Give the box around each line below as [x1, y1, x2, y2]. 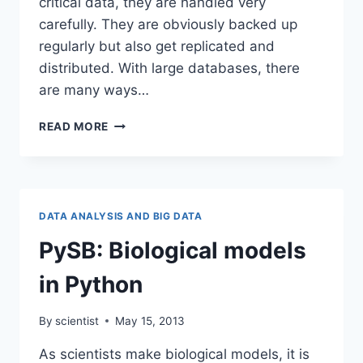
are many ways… [39, 82, 149, 99]
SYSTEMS [108, 218, 165, 232]
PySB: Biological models [39, 237, 306, 265]
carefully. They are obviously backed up [39, 16, 297, 33]
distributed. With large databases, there [39, 60, 300, 77]
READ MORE [39, 120, 109, 134]
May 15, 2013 [115, 314, 186, 327]
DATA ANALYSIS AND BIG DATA [39, 210, 203, 223]
